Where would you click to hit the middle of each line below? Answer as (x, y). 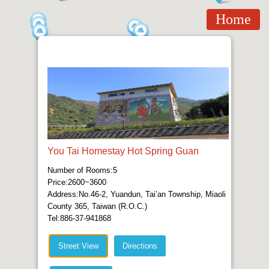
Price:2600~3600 (77, 182)
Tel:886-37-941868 (79, 218)
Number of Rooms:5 (82, 170)
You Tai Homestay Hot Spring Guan (123, 151)
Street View (78, 246)
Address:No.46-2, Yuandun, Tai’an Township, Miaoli (137, 194)
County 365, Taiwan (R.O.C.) (97, 206)
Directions (140, 246)
